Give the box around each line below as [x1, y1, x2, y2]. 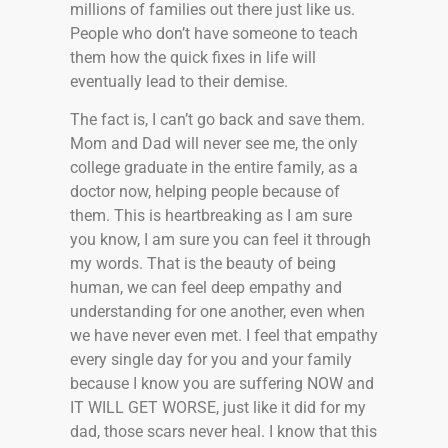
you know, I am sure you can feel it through [70, 229, 371, 249]
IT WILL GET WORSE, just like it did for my [70, 397, 366, 417]
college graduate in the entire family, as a [70, 157, 358, 177]
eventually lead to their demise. [70, 71, 288, 91]
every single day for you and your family [70, 349, 352, 369]
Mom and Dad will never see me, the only [70, 133, 358, 153]
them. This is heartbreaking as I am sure [70, 205, 352, 225]
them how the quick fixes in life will [70, 47, 316, 67]
